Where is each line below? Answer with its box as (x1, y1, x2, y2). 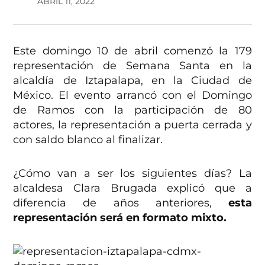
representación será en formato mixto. (13, 211, 230, 225)
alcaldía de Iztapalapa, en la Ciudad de (13, 74, 252, 88)
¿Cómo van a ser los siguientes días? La (13, 167, 252, 180)
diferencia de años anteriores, (13, 196, 228, 210)
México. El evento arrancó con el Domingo (13, 89, 252, 102)
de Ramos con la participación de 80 (13, 104, 252, 117)
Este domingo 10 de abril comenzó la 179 (13, 44, 252, 58)
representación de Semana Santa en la (13, 59, 252, 73)
